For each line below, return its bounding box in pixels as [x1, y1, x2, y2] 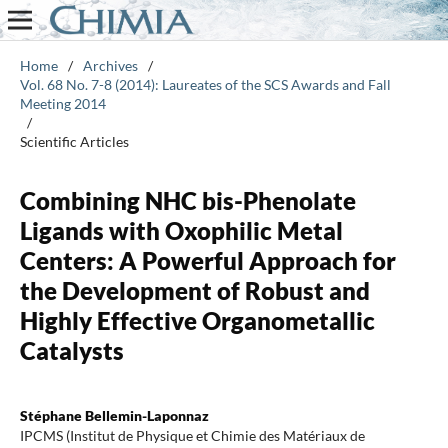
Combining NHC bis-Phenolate [19, 185, 356, 215]
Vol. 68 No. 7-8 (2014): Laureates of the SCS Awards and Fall [19, 75, 391, 93]
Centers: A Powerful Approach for [19, 245, 396, 275]
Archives [82, 56, 138, 74]
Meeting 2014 [19, 94, 106, 112]
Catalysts [19, 335, 124, 365]
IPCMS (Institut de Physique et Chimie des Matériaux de [19, 426, 365, 444]
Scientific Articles [19, 132, 129, 150]
